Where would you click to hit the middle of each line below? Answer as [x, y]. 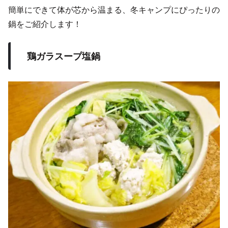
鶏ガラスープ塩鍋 [64, 56]
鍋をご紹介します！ [45, 24]
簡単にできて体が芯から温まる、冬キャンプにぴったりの [114, 10]
